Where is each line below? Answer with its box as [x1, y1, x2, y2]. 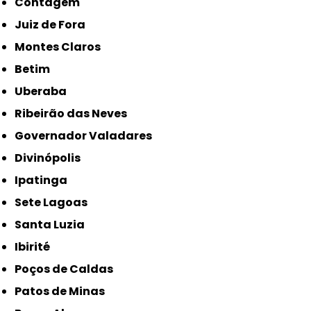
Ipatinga [18, 172, 68, 189]
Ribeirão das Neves [22, 106, 128, 122]
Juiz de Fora [22, 17, 86, 33]
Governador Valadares [24, 128, 153, 144]
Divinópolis [23, 150, 81, 167]
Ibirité [18, 239, 51, 255]
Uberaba [23, 83, 67, 100]
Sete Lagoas [22, 194, 88, 211]
